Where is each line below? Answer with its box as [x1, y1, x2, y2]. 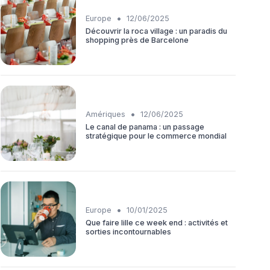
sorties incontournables [86, 227, 171, 236]
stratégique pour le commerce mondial [86, 131, 227, 140]
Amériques [86, 109, 125, 119]
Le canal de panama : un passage [86, 122, 204, 131]
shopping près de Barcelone [86, 35, 189, 45]
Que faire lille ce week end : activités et [86, 218, 228, 227]
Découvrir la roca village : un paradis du [86, 26, 227, 36]
